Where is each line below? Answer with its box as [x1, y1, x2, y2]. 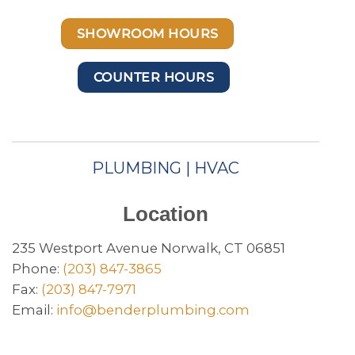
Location [123, 203, 208, 226]
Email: [12, 302, 56, 319]
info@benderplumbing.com [56, 302, 250, 319]
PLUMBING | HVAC [92, 158, 239, 178]
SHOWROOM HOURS [76, 26, 219, 42]
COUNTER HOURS [93, 69, 215, 85]
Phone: [12, 261, 63, 277]
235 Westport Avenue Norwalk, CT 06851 [12, 240, 285, 257]
